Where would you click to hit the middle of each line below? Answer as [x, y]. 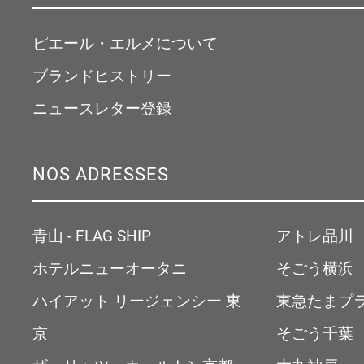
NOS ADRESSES [101, 173]
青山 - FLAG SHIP [92, 235]
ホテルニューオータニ [110, 268]
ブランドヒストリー [102, 75]
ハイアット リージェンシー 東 [137, 300]
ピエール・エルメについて [125, 43]
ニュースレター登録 [102, 108]
